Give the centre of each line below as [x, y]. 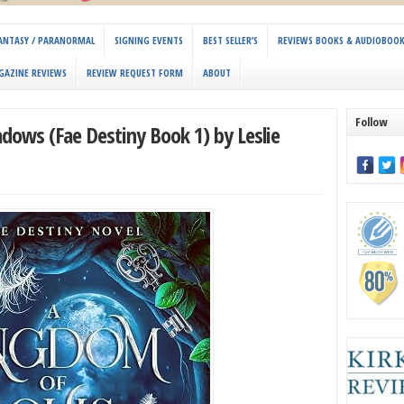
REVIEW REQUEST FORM [135, 73]
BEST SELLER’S [230, 41]
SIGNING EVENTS [149, 41]
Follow [372, 122]
